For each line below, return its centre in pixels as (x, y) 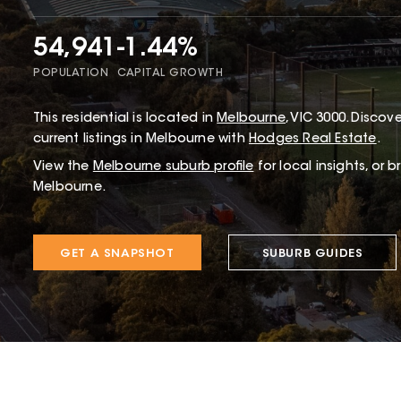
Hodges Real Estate (313, 139)
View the (61, 167)
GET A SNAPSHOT (117, 253)
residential (96, 119)
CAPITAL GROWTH (170, 74)
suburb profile (208, 167)
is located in (171, 119)
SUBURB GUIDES (312, 253)
